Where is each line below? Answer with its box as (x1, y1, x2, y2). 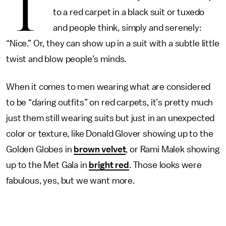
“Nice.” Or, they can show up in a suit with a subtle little (6, 39, 219, 48)
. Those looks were (129, 160, 202, 169)
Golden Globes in (6, 145, 74, 154)
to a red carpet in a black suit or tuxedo (52, 8, 205, 17)
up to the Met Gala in (6, 160, 89, 169)
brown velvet (74, 145, 126, 154)
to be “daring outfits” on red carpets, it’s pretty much (6, 98, 213, 107)
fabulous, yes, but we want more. (6, 176, 135, 185)
